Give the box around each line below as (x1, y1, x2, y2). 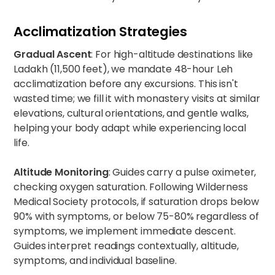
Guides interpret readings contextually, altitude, (14, 239, 239, 253)
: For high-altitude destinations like (91, 47, 254, 61)
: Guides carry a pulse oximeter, (108, 165, 257, 179)
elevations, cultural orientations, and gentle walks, (14, 106, 249, 120)
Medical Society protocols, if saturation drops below (14, 195, 260, 209)
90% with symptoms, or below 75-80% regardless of (14, 209, 259, 223)
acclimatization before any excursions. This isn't (14, 77, 238, 91)
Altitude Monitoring (14, 165, 109, 179)
